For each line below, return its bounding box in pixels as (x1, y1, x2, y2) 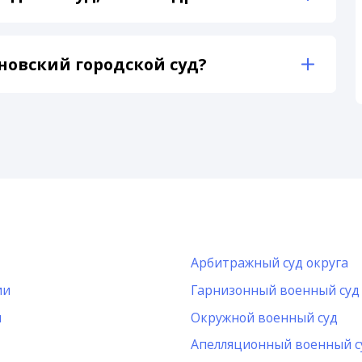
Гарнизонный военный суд (190, 280, 360, 299)
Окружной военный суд (190, 308, 338, 326)
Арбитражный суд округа (190, 254, 348, 271)
